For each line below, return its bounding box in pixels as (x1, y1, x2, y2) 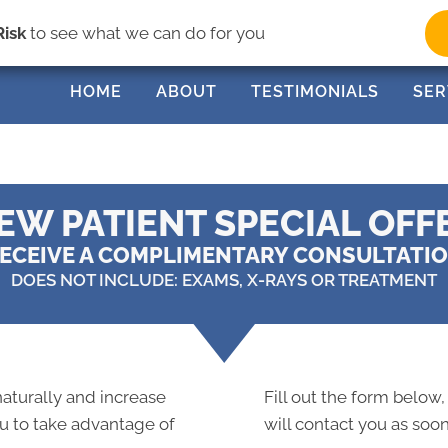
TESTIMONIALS (251, 82, 380, 102)
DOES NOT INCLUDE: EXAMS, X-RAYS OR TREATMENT (11, 270, 437, 291)
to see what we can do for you (26, 22, 266, 43)
